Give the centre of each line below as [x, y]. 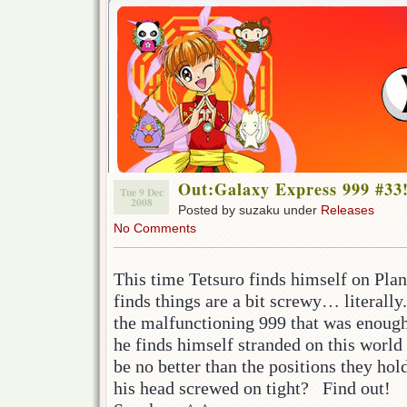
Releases [347, 210]
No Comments [155, 228]
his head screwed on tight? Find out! [252, 388]
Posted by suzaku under [249, 210]
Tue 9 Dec [141, 192]
